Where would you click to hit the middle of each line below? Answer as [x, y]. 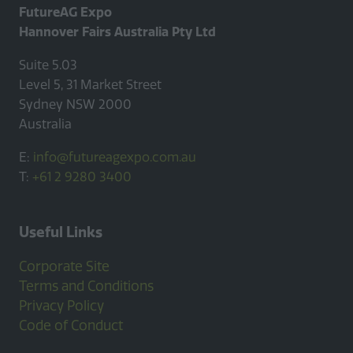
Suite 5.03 [48, 65]
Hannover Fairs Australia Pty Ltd [117, 31]
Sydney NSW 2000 [75, 104]
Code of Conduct [71, 326]
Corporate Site [64, 267]
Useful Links [61, 232]
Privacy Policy [61, 306]
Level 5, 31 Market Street [90, 84]
